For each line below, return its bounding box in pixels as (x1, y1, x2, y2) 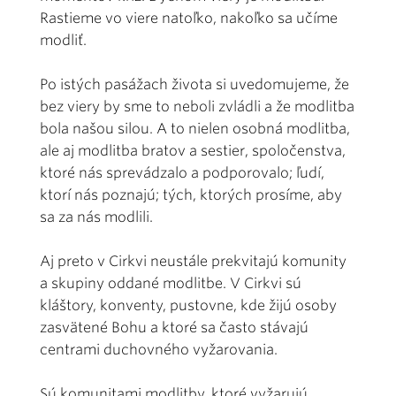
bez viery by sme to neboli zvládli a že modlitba (40, 97, 354, 115)
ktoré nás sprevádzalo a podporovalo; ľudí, (40, 164, 324, 181)
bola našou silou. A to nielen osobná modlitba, (40, 119, 350, 137)
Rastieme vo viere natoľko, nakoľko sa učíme (40, 9, 338, 27)
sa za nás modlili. (40, 208, 153, 225)
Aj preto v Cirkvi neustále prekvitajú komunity (40, 252, 346, 270)
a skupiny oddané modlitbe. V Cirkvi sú (40, 274, 301, 292)
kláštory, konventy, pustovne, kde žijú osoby (40, 296, 337, 314)
